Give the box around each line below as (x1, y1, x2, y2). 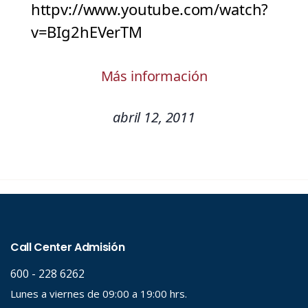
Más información (100, 67, 208, 86)
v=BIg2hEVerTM (30, 21, 142, 43)
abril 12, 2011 (113, 108, 195, 127)
